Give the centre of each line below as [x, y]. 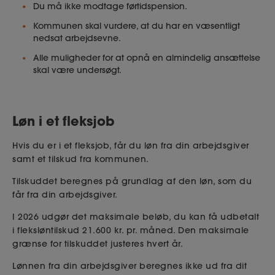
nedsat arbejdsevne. [77, 38]
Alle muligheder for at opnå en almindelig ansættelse [147, 57]
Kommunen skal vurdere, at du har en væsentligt [137, 25]
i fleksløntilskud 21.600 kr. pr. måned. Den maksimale [131, 230]
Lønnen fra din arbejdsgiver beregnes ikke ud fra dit [130, 266]
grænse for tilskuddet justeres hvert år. [99, 244]
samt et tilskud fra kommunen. [81, 159]
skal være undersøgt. [77, 70]
